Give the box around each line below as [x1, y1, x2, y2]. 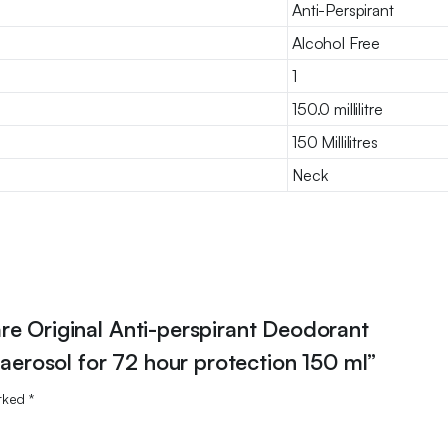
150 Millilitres [292, 131, 378, 152]
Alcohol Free [292, 32, 381, 53]
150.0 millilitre [292, 98, 383, 119]
